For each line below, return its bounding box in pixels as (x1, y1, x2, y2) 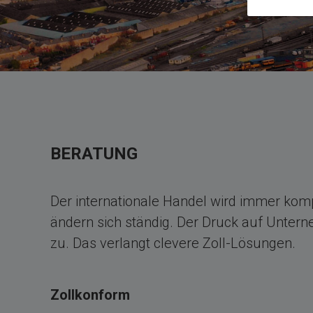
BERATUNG (50, 144, 138, 163)
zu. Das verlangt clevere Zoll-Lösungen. (50, 235, 296, 252)
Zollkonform (50, 286, 130, 303)
